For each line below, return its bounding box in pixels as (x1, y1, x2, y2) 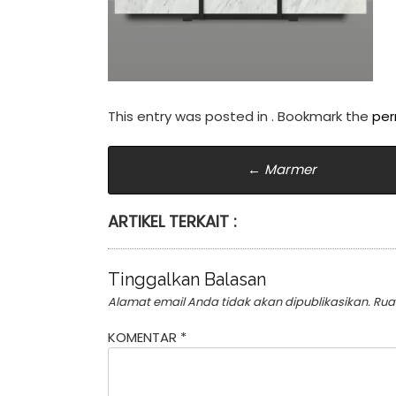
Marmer (260, 160, 316, 179)
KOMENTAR (108, 327, 180, 346)
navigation (108, 175, 259, 212)
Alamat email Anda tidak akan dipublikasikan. (108, 293, 370, 310)
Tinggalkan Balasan (108, 269, 266, 290)
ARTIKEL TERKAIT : (108, 209, 237, 232)
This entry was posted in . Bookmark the (108, 106, 372, 126)
